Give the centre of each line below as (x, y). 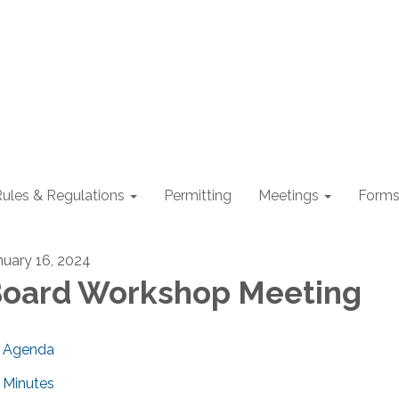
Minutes (28, 383)
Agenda (28, 350)
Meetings (289, 195)
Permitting (198, 195)
